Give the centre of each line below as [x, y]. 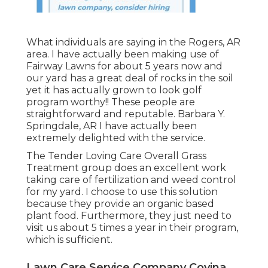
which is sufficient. [69, 240]
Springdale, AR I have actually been [112, 126]
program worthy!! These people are [111, 102]
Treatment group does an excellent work [126, 168]
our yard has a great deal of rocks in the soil [130, 78]
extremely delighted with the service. [116, 138]
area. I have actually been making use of [123, 54]
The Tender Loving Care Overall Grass [116, 156]
